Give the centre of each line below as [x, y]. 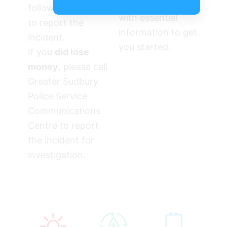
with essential [148, 17]
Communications [64, 110]
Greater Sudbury [63, 81]
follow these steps [67, 8]
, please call [83, 66]
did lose [72, 52]
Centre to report [63, 125]
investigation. [56, 155]
